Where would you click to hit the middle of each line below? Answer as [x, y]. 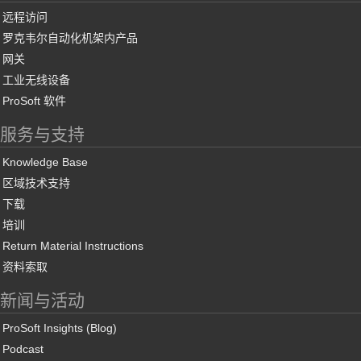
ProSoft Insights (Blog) [60, 328]
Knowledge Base [45, 162]
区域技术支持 [36, 183]
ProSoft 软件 [34, 100]
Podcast [23, 349]
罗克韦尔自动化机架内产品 [70, 37]
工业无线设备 [36, 79]
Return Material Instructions [73, 245]
